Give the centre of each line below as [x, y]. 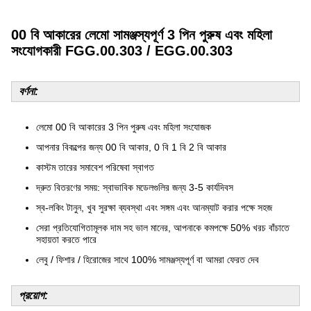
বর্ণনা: [28, 91]
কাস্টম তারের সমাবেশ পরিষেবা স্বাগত [95, 167]
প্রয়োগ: [33, 295]
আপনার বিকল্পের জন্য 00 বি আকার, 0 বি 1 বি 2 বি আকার [131, 147]
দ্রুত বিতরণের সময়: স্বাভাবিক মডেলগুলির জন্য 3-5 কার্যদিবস [135, 187]
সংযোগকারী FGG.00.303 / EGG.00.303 [122, 51]
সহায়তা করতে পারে [66, 239]
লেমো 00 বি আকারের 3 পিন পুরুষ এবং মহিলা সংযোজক [124, 127]
